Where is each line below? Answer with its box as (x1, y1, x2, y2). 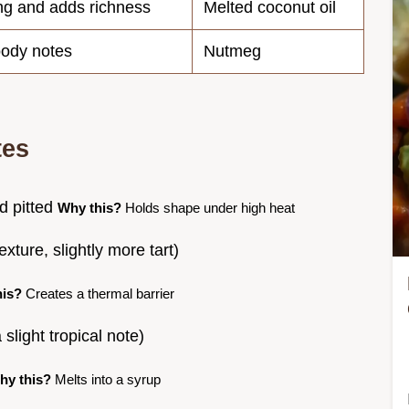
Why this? (58, 199, 121, 215)
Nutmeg (204, 41, 261, 60)
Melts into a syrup (51, 371, 161, 387)
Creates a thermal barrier (22, 285, 174, 301)
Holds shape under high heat (121, 199, 295, 215)
